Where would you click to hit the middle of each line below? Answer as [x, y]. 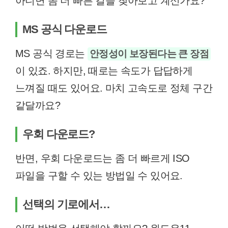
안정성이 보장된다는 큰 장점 [149, 54]
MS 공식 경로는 [51, 53]
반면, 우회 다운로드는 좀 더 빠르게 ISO [103, 158]
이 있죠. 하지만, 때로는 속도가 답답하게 [104, 71]
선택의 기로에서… [66, 204]
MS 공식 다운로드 [65, 29]
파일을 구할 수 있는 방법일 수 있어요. [99, 176]
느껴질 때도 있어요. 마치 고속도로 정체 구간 [114, 88]
